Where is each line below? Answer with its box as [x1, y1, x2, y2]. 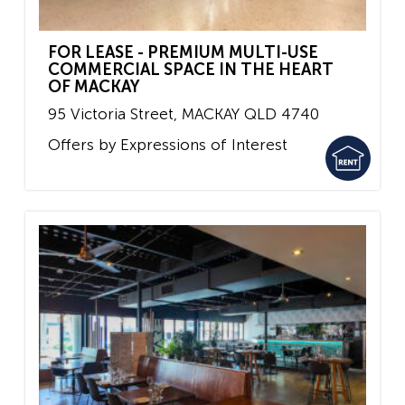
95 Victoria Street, [48, 105, 177, 124]
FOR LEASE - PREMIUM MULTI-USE [48, 42, 318, 63]
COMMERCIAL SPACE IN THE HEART [48, 60, 334, 80]
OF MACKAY [48, 77, 140, 98]
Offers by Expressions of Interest [48, 135, 287, 154]
